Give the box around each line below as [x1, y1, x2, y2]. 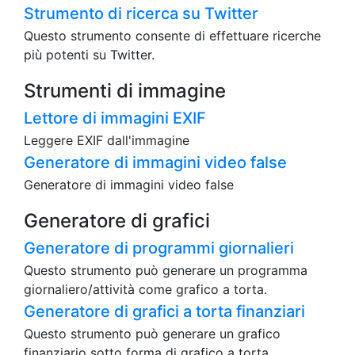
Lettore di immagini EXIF [24, 109, 206, 128]
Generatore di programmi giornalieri [24, 239, 294, 258]
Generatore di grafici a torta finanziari [24, 302, 305, 322]
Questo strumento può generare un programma [24, 262, 307, 279]
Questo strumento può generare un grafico [24, 326, 281, 342]
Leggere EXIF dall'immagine [24, 132, 189, 149]
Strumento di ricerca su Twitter [24, 4, 258, 24]
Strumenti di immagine [24, 79, 226, 103]
